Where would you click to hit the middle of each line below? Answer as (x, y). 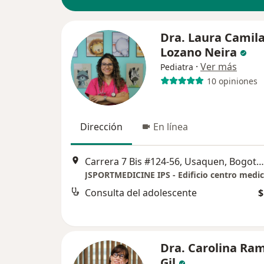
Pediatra (177, 67)
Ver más (219, 67)
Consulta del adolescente (141, 193)
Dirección (101, 127)
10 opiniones (232, 81)
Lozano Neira (199, 52)
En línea (171, 127)
